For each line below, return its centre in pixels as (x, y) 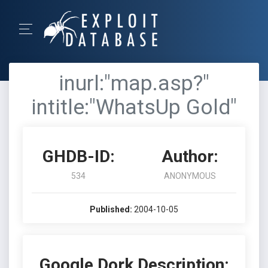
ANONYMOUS (190, 176)
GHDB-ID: (78, 156)
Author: (190, 156)
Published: (111, 209)
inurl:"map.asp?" (134, 83)
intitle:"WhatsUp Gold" (134, 107)
